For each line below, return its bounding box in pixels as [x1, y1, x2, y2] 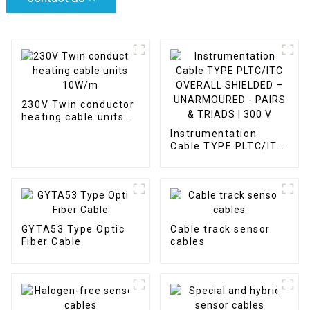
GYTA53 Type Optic [21, 223, 125, 235]
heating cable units [21, 111, 125, 122]
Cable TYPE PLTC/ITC [170, 140, 285, 152]
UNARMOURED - [170, 165, 254, 176]
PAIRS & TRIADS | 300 [170, 177, 286, 189]
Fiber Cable [21, 235, 82, 247]
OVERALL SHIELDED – [170, 152, 284, 164]
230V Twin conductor [21, 98, 135, 110]
